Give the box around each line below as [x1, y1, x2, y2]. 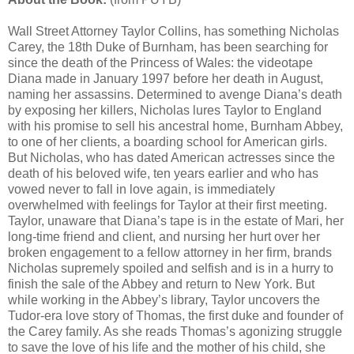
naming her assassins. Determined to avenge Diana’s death [8, 87, 342, 101]
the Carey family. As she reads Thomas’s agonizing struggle [8, 324, 342, 338]
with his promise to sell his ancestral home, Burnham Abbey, [8, 119, 343, 133]
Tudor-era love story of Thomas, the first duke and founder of [8, 308, 343, 322]
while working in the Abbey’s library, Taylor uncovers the [8, 292, 320, 307]
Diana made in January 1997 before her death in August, [8, 71, 323, 85]
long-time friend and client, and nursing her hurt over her [8, 229, 320, 243]
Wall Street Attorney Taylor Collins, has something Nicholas [8, 24, 339, 38]
